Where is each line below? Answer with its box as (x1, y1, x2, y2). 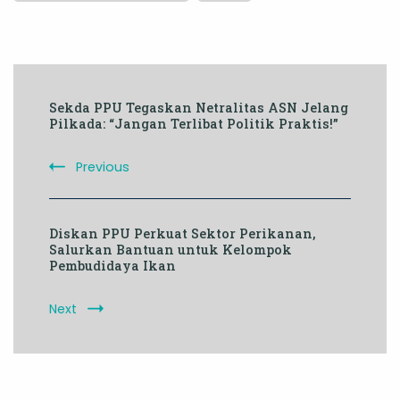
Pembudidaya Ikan (49, 256, 176, 274)
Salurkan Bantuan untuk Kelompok (49, 240, 292, 258)
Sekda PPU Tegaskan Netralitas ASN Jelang (49, 98, 348, 116)
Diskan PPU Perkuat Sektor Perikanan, (49, 224, 315, 242)
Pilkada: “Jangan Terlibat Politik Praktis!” (49, 114, 338, 132)
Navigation (12, 107, 149, 141)
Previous (76, 157, 129, 176)
